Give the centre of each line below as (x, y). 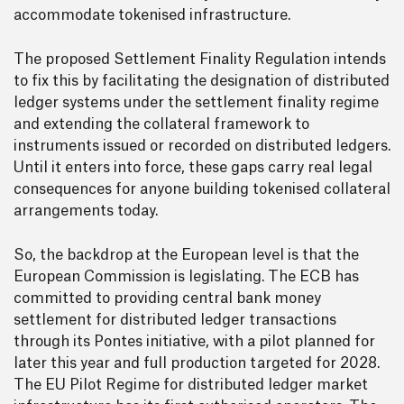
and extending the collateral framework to (161, 124)
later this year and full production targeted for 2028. (197, 363)
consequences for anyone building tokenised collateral (202, 189)
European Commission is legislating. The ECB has (186, 277)
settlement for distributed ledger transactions (175, 320)
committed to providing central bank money (167, 298)
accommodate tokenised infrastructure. (152, 15)
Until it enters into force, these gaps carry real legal (193, 168)
